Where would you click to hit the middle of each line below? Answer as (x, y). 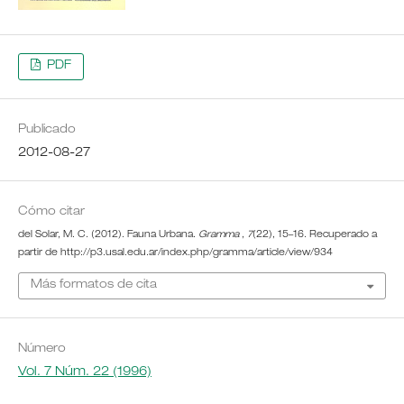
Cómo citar (51, 213)
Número (41, 349)
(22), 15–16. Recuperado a (314, 236)
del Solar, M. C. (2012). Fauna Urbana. (108, 236)
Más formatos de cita (93, 285)
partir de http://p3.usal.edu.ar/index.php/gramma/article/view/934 (175, 254)
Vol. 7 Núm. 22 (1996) (84, 372)
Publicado (46, 131)
